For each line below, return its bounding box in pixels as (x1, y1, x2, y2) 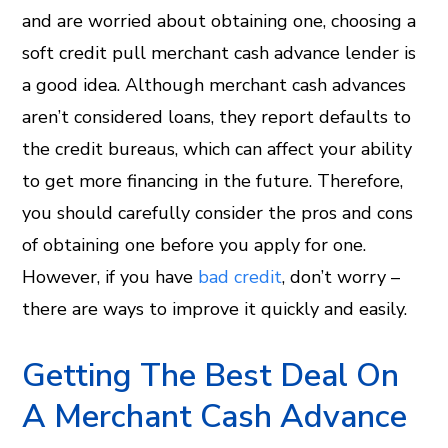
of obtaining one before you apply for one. (22, 233, 367, 257)
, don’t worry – (282, 265, 401, 289)
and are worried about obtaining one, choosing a (22, 9, 417, 33)
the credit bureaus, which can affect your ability (22, 137, 413, 161)
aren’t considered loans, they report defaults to (22, 105, 412, 129)
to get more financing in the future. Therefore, (22, 169, 404, 193)
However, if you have (22, 265, 199, 289)
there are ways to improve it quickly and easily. (22, 297, 408, 321)
